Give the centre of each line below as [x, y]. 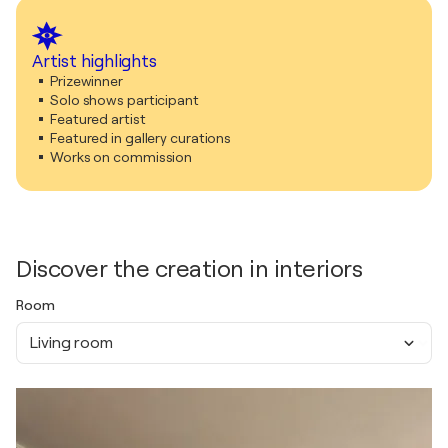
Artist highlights [94, 61]
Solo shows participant [124, 100]
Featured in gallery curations [141, 138]
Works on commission [121, 157]
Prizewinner [86, 81]
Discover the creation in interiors [189, 269]
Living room [71, 342]
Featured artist [98, 119]
